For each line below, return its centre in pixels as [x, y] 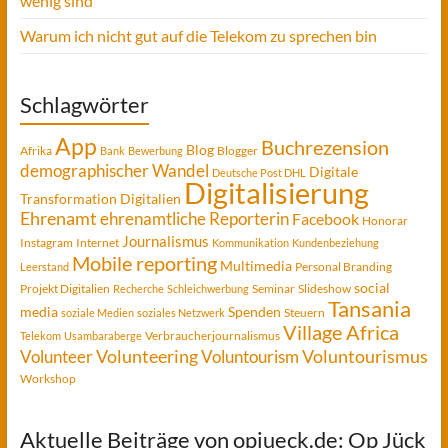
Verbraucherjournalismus [212, 335]
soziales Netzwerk [180, 312]
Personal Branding [343, 266]
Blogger [237, 150]
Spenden [254, 311]
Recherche [138, 288]
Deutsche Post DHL [258, 172]
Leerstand [44, 266]
